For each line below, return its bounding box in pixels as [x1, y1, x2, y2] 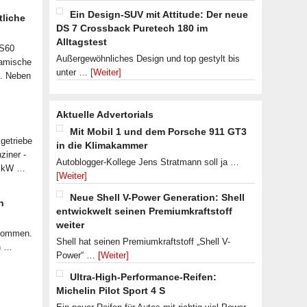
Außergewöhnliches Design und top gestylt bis [56, 53, 240, 64]
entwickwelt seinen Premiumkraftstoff [56, 206, 232, 217]
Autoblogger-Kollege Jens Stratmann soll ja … [56, 157, 239, 167]
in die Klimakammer [56, 140, 147, 151]
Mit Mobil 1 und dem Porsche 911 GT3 [70, 126, 247, 137]
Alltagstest [56, 36, 107, 47]
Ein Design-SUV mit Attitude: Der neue [70, 9, 248, 20]
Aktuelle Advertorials [56, 109, 153, 120]
